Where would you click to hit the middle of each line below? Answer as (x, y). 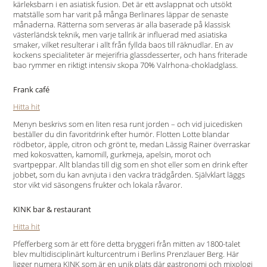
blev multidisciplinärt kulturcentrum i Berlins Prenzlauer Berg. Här (126, 254)
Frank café (31, 89)
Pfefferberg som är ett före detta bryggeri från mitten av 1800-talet (126, 244)
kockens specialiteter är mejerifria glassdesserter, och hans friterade (130, 55)
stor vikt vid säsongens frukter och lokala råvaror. (97, 185)
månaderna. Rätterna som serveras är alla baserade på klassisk (121, 24)
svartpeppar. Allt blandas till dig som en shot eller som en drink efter (130, 164)
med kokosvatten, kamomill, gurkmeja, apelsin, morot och (112, 154)
